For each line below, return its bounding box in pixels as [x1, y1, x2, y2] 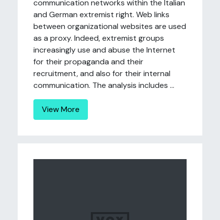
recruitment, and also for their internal [33, 68, 170, 79]
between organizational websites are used [33, 21, 186, 31]
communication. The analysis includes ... [33, 80, 174, 90]
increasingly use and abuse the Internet [33, 45, 175, 55]
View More [42, 104, 80, 114]
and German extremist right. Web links [33, 9, 169, 20]
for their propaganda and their [33, 56, 143, 67]
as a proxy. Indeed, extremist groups [33, 33, 164, 43]
